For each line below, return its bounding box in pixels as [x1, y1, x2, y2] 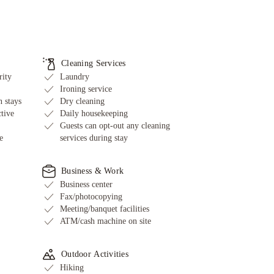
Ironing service [60, 84, 112, 94]
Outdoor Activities [61, 250, 129, 259]
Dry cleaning [60, 97, 105, 106]
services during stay [60, 133, 128, 143]
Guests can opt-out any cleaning [60, 121, 170, 131]
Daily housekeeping [60, 109, 128, 119]
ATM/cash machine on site [60, 217, 151, 226]
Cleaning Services [61, 59, 126, 68]
